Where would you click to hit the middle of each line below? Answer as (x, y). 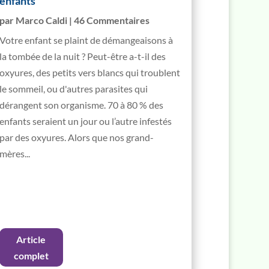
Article (31, 239)
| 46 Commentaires (109, 20)
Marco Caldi (42, 20)
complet (31, 255)
